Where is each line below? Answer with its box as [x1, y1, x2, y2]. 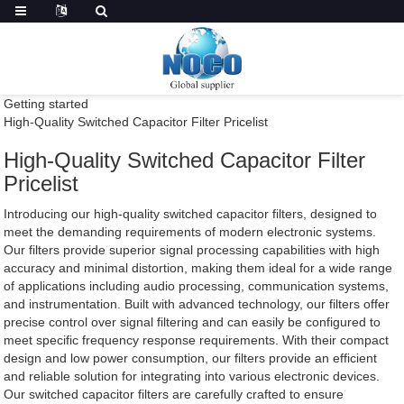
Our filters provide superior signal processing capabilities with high [4, 243, 381, 257]
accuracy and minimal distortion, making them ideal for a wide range [4, 261, 393, 275]
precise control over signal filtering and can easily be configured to [4, 315, 381, 329]
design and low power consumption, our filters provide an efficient [4, 351, 378, 365]
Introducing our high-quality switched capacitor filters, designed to [4, 207, 378, 221]
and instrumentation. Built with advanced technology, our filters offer [4, 297, 125, 311]
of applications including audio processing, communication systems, [4, 279, 390, 293]
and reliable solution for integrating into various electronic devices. [4, 369, 381, 383]
